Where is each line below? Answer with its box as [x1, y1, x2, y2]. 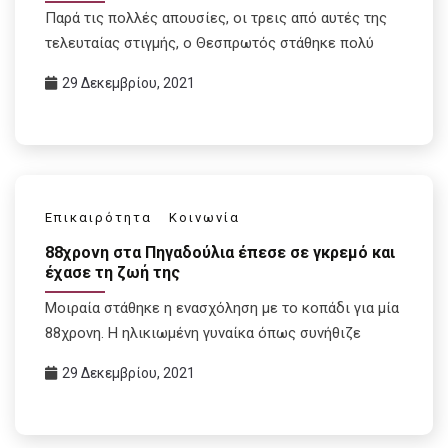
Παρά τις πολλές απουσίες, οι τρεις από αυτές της [45, 9, 387, 28]
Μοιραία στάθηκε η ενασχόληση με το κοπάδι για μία [45, 298, 399, 317]
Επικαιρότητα [45, 210, 152, 226]
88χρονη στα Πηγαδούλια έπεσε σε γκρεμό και [45, 242, 395, 262]
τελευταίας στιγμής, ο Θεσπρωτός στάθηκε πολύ [45, 34, 374, 53]
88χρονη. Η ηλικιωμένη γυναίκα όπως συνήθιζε [45, 323, 361, 342]
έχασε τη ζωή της [45, 262, 180, 282]
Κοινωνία [169, 210, 240, 226]
